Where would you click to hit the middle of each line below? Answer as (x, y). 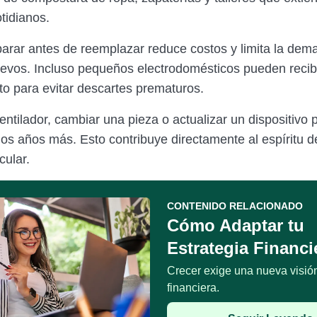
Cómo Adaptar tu (236, 225)
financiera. (193, 288)
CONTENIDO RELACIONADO (235, 206)
